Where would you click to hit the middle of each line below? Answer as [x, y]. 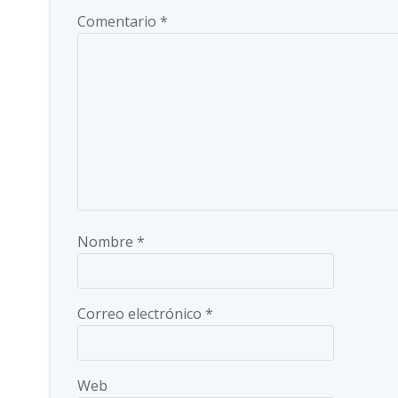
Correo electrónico [141, 314]
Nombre [107, 242]
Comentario [119, 21]
